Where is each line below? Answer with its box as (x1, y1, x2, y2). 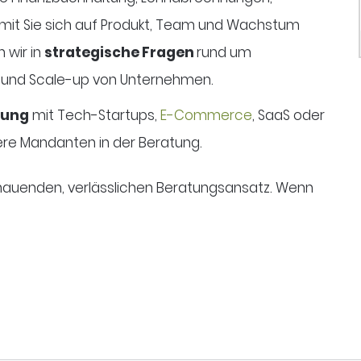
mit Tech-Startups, (28, 105, 160, 125)
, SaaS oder (251, 105, 325, 125)
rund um (196, 42, 251, 62)
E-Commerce (160, 105, 252, 125)
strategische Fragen (44, 42, 197, 62)
